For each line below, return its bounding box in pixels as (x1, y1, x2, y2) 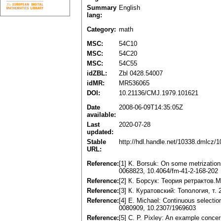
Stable (87, 138, 106, 146)
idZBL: (87, 70, 107, 77)
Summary (87, 4, 116, 12)
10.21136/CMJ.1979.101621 (119, 89, 198, 97)
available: (87, 111, 116, 119)
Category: (87, 26, 116, 34)
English (119, 4, 140, 12)
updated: (87, 128, 113, 136)
